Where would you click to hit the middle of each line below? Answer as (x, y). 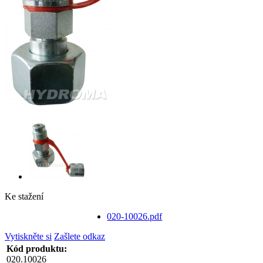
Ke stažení (24, 196)
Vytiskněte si (28, 236)
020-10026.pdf (135, 216)
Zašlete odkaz (80, 236)
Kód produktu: (37, 248)
